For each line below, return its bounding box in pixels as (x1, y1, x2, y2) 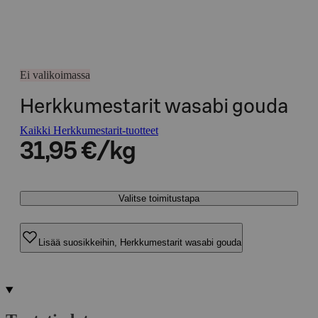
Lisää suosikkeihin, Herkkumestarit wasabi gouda (38, 236, 241, 248)
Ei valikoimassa (20, 69, 90, 81)
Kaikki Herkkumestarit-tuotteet (20, 124, 158, 136)
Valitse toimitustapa (119, 193, 199, 204)
